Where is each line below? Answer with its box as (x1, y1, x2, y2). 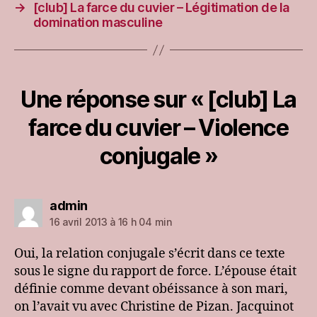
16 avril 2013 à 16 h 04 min (50, 216, 172, 229)
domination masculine (33, 15, 163, 30)
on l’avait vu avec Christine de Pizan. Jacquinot (14, 299, 294, 316)
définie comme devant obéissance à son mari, (14, 281, 288, 298)
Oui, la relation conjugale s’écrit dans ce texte (14, 246, 285, 263)
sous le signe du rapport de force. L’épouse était (14, 263, 296, 280)
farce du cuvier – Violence (28, 114, 289, 142)
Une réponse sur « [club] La (20, 86, 297, 114)
